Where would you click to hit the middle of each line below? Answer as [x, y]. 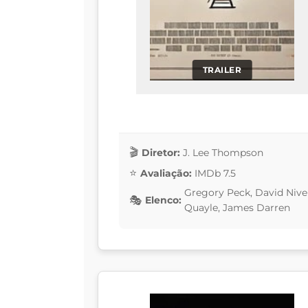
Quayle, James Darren [237, 208]
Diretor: [161, 152]
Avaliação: [166, 173]
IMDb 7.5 [215, 173]
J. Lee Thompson [223, 152]
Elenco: [163, 200]
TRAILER [222, 69]
